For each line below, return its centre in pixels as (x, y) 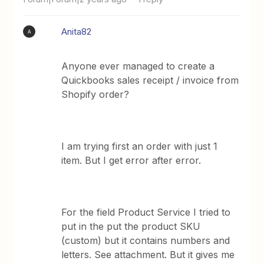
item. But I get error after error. (131, 160)
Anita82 (77, 32)
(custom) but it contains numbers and (146, 240)
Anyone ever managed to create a (138, 66)
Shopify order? (95, 94)
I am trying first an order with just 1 (140, 146)
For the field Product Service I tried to (146, 212)
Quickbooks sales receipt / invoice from (150, 80)
